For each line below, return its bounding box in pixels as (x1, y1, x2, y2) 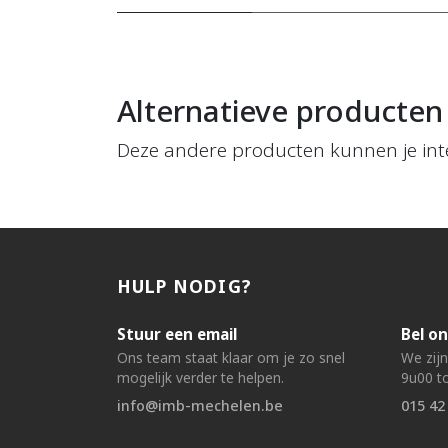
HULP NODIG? (117, 274, 252, 299)
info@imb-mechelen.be (117, 396, 283, 416)
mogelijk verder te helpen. (117, 368, 284, 388)
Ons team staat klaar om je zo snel (117, 348, 345, 368)
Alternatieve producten (117, 90, 443, 132)
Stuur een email (117, 324, 237, 345)
